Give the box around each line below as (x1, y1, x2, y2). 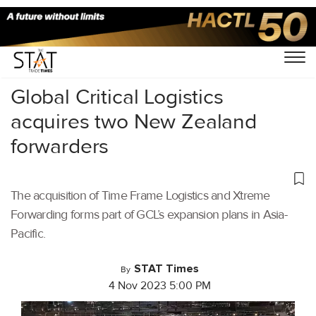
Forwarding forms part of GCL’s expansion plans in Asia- (11, 207, 287, 222)
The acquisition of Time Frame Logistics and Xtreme (11, 188, 270, 203)
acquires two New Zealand (11, 108, 257, 135)
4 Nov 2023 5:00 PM (109, 279, 211, 293)
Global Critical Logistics (11, 83, 224, 110)
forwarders (11, 133, 109, 159)
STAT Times (134, 262, 199, 276)
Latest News (52, 40, 112, 54)
